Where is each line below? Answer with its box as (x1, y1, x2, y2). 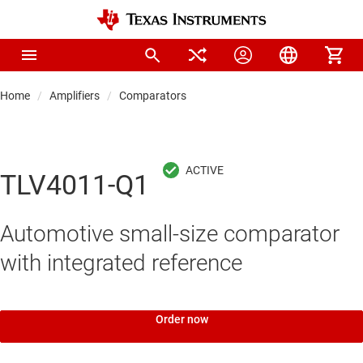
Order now (155, 313, 208, 327)
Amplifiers (49, 89, 100, 102)
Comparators (119, 89, 186, 102)
